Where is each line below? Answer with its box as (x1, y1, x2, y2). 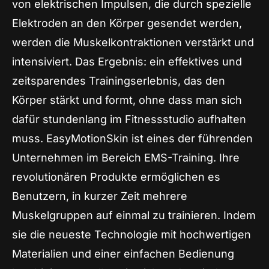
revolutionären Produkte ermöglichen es (12, 170, 220, 183)
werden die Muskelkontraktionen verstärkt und (12, 35, 254, 49)
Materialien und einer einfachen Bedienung (12, 247, 234, 260)
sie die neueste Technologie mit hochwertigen (12, 228, 251, 241)
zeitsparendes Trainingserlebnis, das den (12, 74, 225, 87)
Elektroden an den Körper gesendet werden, (12, 16, 242, 29)
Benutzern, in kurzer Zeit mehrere (12, 189, 187, 202)
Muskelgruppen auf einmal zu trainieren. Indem (12, 208, 256, 222)
